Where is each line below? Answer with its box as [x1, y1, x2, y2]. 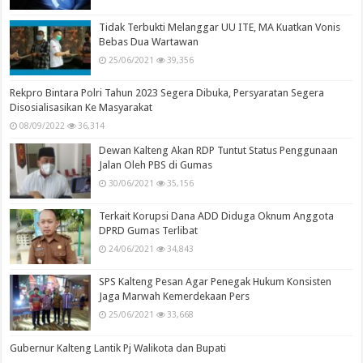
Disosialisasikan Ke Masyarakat [10, 101, 153, 114]
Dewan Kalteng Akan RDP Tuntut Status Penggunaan [99, 144, 339, 157]
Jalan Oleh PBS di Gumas [99, 159, 213, 172]
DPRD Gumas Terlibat [99, 224, 199, 237]
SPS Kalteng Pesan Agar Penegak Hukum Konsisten [99, 275, 332, 288]
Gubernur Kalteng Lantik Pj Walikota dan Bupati [10, 341, 227, 354]
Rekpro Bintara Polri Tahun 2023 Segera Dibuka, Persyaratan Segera [10, 87, 325, 100]
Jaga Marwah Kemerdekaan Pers [99, 290, 250, 303]
